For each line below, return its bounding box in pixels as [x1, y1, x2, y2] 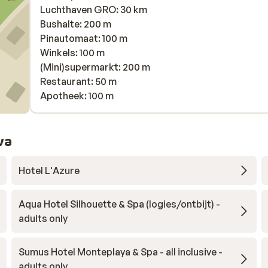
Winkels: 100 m [40, 47, 105, 59]
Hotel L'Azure [18, 165, 80, 176]
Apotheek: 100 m [40, 90, 114, 102]
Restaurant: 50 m [40, 75, 117, 87]
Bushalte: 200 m [40, 18, 111, 30]
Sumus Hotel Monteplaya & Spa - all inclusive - [18, 246, 223, 258]
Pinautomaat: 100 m [40, 32, 127, 44]
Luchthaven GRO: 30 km [40, 4, 147, 16]
